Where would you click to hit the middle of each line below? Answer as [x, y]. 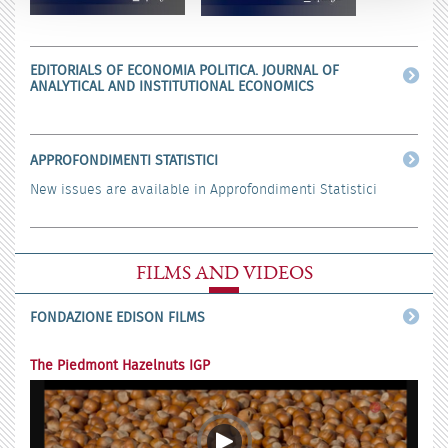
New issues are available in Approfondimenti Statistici [203, 188]
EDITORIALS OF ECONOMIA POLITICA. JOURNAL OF [184, 69]
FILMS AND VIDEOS [224, 272]
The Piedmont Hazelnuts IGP [120, 364]
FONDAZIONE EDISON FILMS [117, 316]
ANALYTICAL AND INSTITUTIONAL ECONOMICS [172, 85]
